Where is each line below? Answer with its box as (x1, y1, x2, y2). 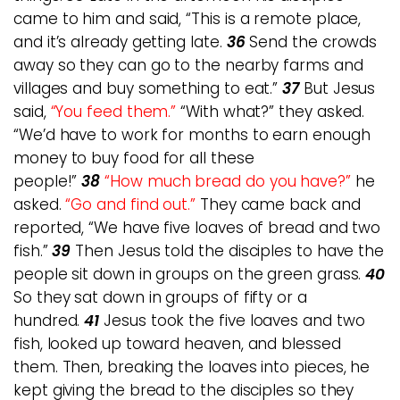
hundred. (13, 310, 80, 331)
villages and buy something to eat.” (13, 78, 279, 99)
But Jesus (299, 78, 376, 99)
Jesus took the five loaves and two (99, 310, 365, 331)
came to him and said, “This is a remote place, (13, 8, 362, 29)
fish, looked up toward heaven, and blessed (13, 333, 341, 354)
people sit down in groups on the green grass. (13, 263, 366, 285)
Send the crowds (245, 31, 378, 53)
